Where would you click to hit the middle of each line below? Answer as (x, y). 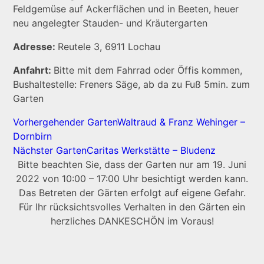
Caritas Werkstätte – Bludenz (151, 150)
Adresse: (36, 46)
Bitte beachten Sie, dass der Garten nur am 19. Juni (132, 164)
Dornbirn (33, 136)
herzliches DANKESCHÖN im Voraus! (132, 221)
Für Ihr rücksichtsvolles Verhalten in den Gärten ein (132, 207)
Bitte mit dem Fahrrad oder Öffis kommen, (148, 70)
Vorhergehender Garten (65, 122)
